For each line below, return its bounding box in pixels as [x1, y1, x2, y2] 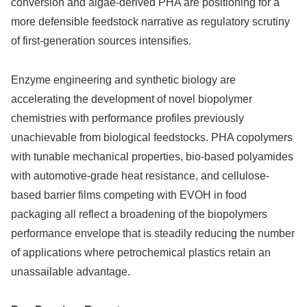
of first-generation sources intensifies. [11, 34, 191, 47]
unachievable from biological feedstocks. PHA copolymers [11, 131, 293, 143]
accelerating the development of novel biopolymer [11, 93, 252, 105]
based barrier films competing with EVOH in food [11, 188, 247, 201]
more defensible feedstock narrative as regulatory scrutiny [11, 15, 290, 27]
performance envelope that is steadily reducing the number [11, 227, 295, 239]
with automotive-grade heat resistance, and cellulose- [11, 169, 269, 182]
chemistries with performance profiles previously [11, 112, 244, 124]
